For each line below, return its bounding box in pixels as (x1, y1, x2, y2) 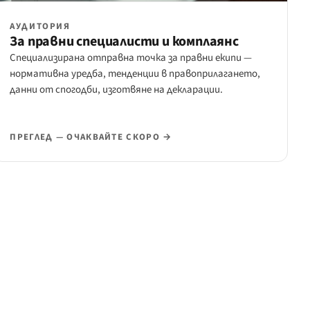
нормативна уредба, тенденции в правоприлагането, (10, 66, 261, 82)
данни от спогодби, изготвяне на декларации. (10, 82, 224, 98)
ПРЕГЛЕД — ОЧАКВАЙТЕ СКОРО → (10, 131, 172, 144)
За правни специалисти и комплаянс (10, 32, 239, 52)
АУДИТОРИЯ (10, 20, 71, 33)
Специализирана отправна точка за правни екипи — (10, 51, 253, 66)
